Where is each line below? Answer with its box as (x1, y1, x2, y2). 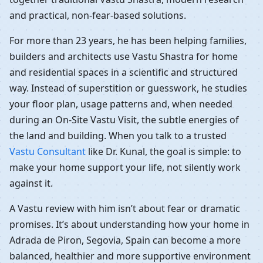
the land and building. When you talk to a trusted (9, 129, 227, 142)
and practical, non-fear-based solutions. (9, 8, 186, 22)
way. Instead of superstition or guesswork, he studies (9, 81, 247, 95)
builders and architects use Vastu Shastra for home (9, 49, 238, 63)
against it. (9, 176, 53, 190)
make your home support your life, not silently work (9, 160, 241, 174)
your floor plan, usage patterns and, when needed (9, 97, 232, 110)
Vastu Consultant (9, 144, 86, 158)
